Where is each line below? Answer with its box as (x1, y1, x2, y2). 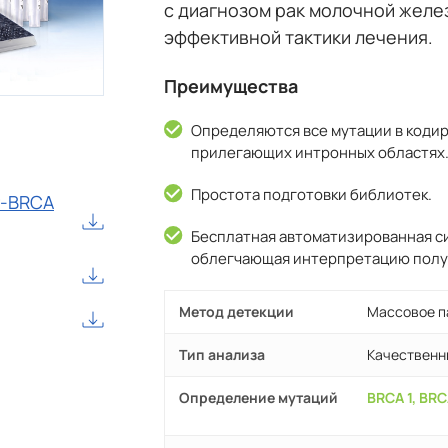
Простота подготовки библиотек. (191, 184, 432, 206)
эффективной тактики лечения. (164, 25, 433, 50)
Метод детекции (179, 302, 294, 322)
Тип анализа (179, 345, 265, 365)
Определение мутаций (179, 388, 338, 408)
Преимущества (164, 74, 298, 99)
